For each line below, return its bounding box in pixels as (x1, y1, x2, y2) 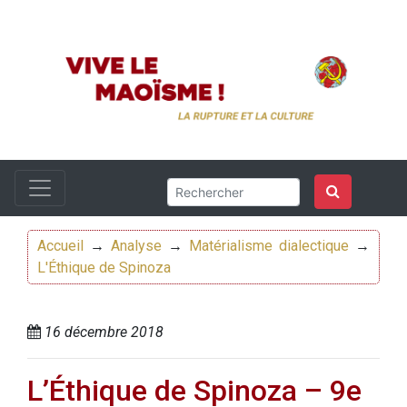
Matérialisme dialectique (189, 237, 349, 255)
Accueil (37, 237, 84, 255)
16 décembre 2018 (41, 323, 164, 342)
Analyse (111, 237, 162, 255)
